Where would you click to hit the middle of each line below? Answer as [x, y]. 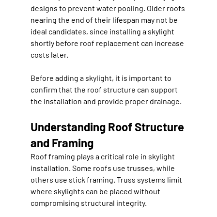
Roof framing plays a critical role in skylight [103, 156]
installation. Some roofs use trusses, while [103, 168]
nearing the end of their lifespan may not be [105, 19]
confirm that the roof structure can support [105, 89]
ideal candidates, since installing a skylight [103, 31]
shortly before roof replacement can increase [108, 43]
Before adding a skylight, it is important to [101, 77]
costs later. [49, 54]
